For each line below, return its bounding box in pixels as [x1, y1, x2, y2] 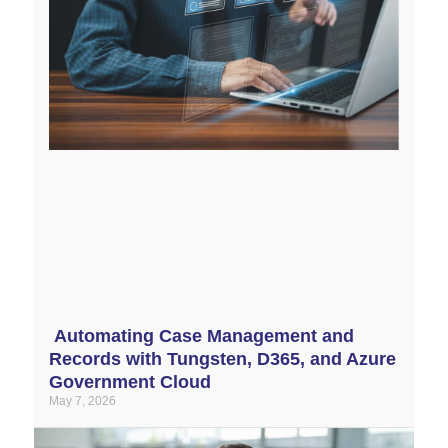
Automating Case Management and [49, 325, 354, 346]
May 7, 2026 [49, 393, 116, 408]
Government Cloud [49, 371, 216, 392]
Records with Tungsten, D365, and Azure [49, 348, 396, 369]
